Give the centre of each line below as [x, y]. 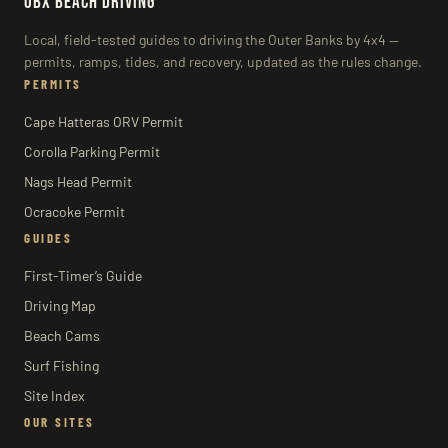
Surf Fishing [61, 366]
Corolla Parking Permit [92, 152]
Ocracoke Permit [74, 212]
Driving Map [60, 306]
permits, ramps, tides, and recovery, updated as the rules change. [223, 62]
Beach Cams [62, 336]
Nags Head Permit [78, 182]
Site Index [54, 396]
